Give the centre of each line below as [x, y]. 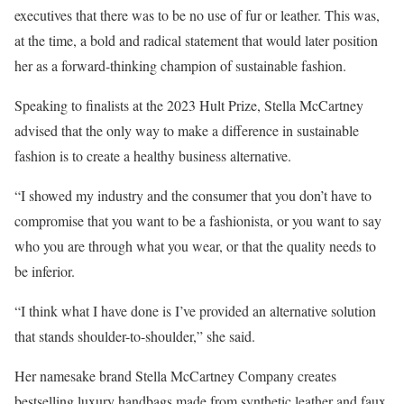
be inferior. [45, 271]
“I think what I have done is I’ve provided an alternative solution [195, 310]
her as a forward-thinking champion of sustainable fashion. [180, 65]
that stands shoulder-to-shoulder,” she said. [137, 335]
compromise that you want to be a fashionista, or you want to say [198, 220]
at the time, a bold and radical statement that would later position [196, 40]
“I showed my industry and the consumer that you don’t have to [193, 195]
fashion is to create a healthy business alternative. [155, 155]
